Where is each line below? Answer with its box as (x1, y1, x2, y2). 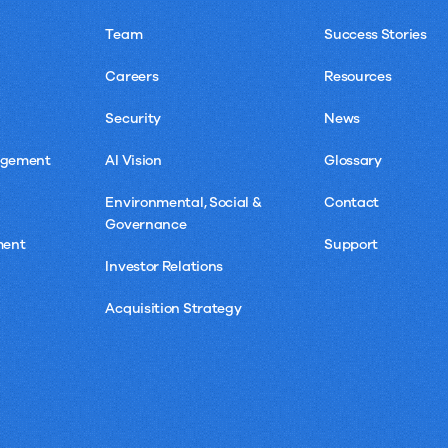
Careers (105, 67, 159, 87)
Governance (105, 215, 187, 235)
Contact (324, 193, 380, 213)
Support (324, 235, 379, 255)
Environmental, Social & (105, 193, 262, 213)
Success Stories (324, 25, 427, 45)
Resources (324, 67, 392, 87)
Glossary (324, 151, 382, 171)
